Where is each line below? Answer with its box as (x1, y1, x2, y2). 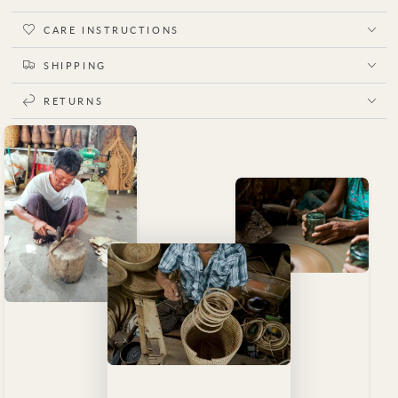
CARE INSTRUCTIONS (44, 23, 179, 36)
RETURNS (44, 94, 104, 107)
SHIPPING (44, 59, 107, 71)
